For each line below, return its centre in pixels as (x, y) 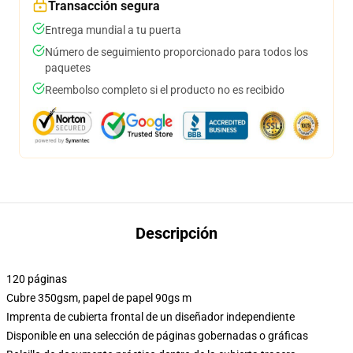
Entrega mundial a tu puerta (113, 30)
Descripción (176, 233)
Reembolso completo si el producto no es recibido (165, 90)
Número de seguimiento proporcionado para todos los (176, 52)
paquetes (68, 68)
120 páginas (37, 279)
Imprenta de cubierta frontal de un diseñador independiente (150, 317)
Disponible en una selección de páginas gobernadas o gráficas (157, 336)
